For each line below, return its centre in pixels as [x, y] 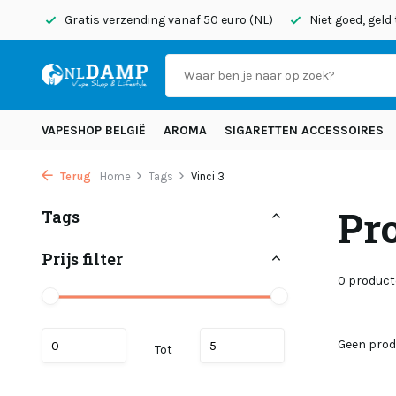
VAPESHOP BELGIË [94, 130]
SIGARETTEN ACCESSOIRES [304, 130]
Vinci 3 [208, 176]
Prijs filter [82, 259]
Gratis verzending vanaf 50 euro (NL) [168, 20]
